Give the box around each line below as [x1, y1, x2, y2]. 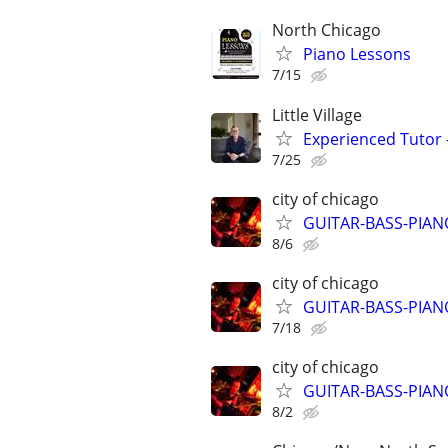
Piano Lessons [303, 43, 411, 66]
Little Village [272, 103, 362, 126]
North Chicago [272, 19, 381, 42]
